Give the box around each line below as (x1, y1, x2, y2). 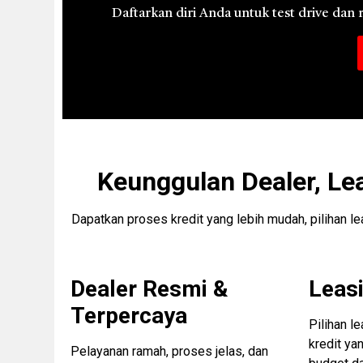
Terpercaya (70, 301, 188, 329)
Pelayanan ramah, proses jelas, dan (70, 343, 269, 359)
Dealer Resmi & (70, 275, 229, 302)
